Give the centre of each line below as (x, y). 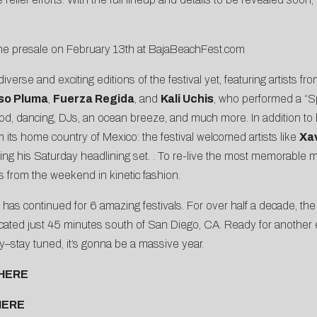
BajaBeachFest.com (196, 50)
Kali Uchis (187, 99)
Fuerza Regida (93, 99)
